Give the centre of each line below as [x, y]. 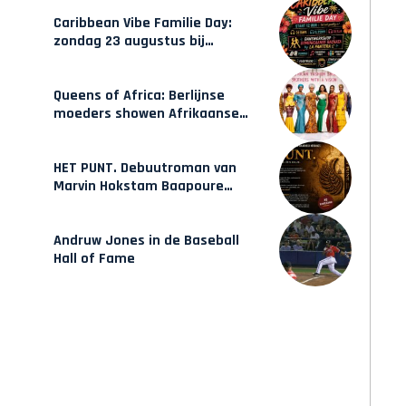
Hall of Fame [94, 259]
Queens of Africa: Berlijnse [139, 96]
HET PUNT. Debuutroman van [145, 169]
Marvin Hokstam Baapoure [139, 187]
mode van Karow [107, 132]
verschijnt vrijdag [109, 205]
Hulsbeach [87, 60]
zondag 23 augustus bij [129, 42]
